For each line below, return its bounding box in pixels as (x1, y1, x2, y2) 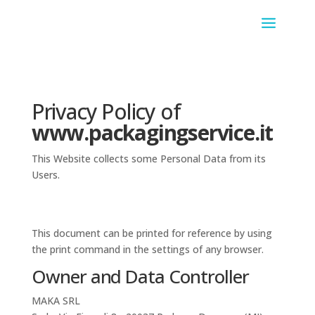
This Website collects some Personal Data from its (31, 152, 266, 165)
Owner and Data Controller (31, 264, 249, 289)
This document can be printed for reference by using (31, 226, 272, 240)
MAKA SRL (31, 294, 80, 307)
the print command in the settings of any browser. (31, 243, 264, 256)
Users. (31, 168, 60, 181)
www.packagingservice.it (31, 118, 274, 147)
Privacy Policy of (31, 97, 181, 126)
